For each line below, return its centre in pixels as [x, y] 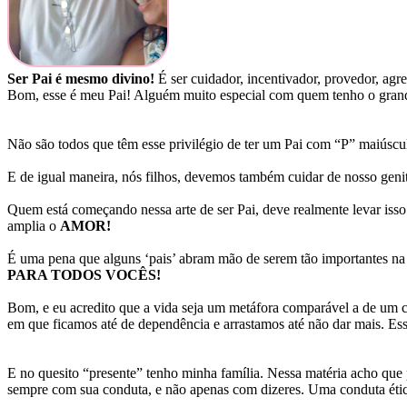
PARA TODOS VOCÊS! [84, 275]
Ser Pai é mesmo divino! [81, 79]
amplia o [34, 226]
